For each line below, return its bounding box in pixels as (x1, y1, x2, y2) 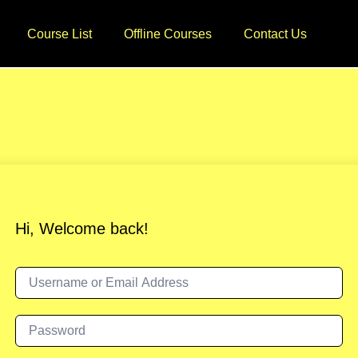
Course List (26, 26, 92, 41)
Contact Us (243, 26, 307, 41)
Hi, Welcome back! (15, 220, 149, 237)
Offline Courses (123, 26, 212, 41)
